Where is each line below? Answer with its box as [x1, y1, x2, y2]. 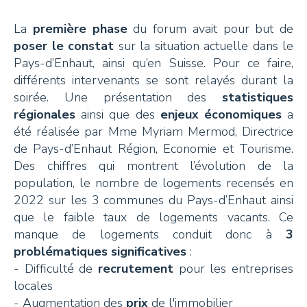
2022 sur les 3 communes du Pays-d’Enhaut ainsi [14, 192, 293, 209]
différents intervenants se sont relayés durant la [14, 72, 293, 89]
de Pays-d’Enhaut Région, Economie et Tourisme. [14, 140, 293, 158]
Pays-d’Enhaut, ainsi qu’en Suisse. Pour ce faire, [14, 55, 293, 72]
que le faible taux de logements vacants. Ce [14, 209, 293, 226]
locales [14, 278, 53, 295]
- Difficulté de [14, 260, 98, 278]
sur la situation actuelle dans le [118, 38, 293, 55]
